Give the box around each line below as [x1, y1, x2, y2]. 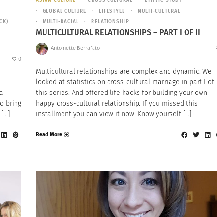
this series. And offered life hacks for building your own [36, 88, 207, 97]
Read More [36, 131, 62, 138]
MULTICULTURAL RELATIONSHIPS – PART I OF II [36, 27, 200, 38]
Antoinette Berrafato [50, 45, 100, 52]
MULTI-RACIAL [43, 18, 79, 25]
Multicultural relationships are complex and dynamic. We [36, 67, 212, 76]
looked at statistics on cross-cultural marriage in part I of [36, 77, 214, 86]
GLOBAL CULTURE [43, 8, 87, 15]
